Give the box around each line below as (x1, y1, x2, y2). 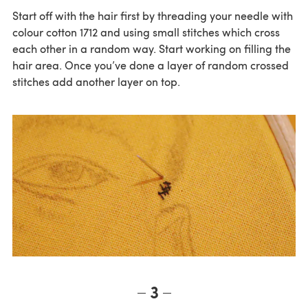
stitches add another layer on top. (12, 74, 180, 89)
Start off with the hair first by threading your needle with (12, 8, 293, 23)
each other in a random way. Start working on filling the (12, 41, 291, 56)
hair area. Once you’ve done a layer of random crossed (12, 58, 289, 73)
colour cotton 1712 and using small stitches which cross (12, 25, 280, 40)
